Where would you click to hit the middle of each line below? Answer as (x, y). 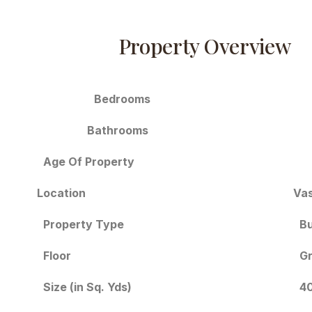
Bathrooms (118, 131)
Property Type (84, 225)
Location (61, 193)
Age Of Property (89, 162)
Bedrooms (122, 99)
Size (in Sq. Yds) (88, 287)
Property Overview (204, 46)
